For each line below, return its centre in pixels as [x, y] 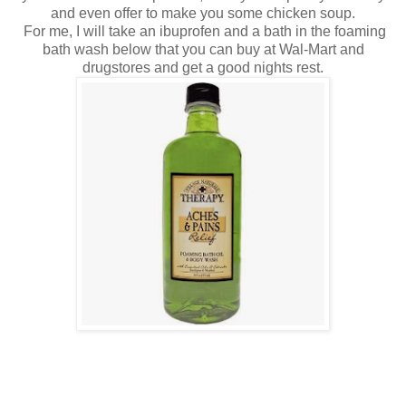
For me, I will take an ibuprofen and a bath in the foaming [203, 31]
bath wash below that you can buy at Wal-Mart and [203, 49]
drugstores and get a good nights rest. [203, 67]
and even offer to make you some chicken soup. [203, 13]
